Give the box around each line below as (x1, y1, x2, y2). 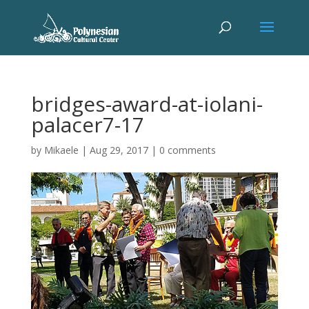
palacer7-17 (30, 110, 144, 139)
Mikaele (43, 143, 79, 157)
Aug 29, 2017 (89, 143, 148, 157)
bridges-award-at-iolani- (30, 90, 263, 118)
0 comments (159, 143, 216, 157)
